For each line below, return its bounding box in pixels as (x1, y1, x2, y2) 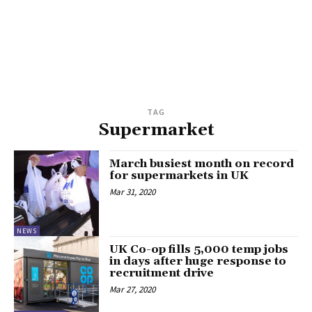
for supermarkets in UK (109, 169, 249, 183)
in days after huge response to (109, 253, 287, 268)
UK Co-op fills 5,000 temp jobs (109, 242, 289, 256)
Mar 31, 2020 (109, 186, 156, 198)
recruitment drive (109, 265, 214, 280)
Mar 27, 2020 (109, 283, 156, 295)
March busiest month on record (109, 157, 295, 171)
